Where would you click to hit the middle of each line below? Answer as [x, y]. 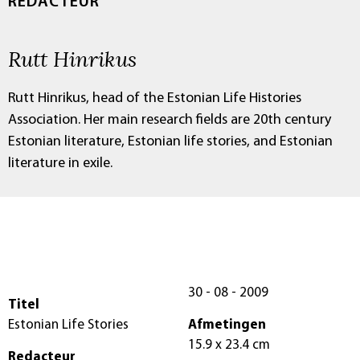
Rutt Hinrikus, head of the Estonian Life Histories [155, 98]
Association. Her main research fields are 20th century [170, 120]
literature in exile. [60, 163]
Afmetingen [227, 325]
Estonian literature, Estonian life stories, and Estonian [170, 141]
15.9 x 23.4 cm [261, 345]
